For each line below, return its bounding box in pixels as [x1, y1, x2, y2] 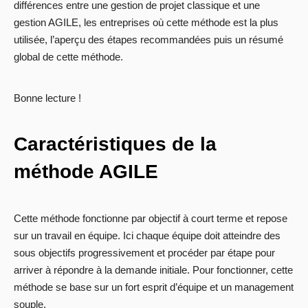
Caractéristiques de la [14, 133, 217, 155]
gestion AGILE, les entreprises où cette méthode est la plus [14, 16, 278, 29]
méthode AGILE [14, 161, 158, 183]
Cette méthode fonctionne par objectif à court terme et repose [14, 212, 287, 225]
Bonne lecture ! [14, 92, 81, 104]
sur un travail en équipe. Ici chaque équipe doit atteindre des [14, 230, 280, 242]
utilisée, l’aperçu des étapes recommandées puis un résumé [14, 34, 283, 46]
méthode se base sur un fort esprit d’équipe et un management [14, 281, 294, 294]
